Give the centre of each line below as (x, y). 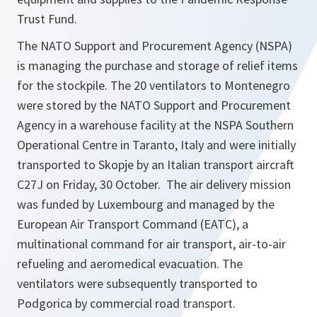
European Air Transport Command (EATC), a (133, 224)
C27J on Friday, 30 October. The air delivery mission (154, 185)
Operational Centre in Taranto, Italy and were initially (156, 145)
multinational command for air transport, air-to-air (151, 244)
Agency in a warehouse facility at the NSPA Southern (155, 125)
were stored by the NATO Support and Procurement (154, 105)
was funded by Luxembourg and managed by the (146, 204)
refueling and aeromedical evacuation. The (130, 264)
